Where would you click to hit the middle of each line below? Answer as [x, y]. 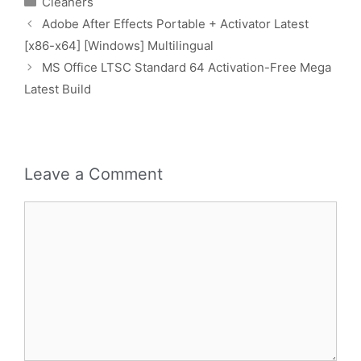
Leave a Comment [93, 174]
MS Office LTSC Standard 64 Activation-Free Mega [187, 67]
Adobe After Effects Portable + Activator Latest [175, 23]
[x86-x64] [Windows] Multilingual [119, 45]
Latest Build [58, 89]
